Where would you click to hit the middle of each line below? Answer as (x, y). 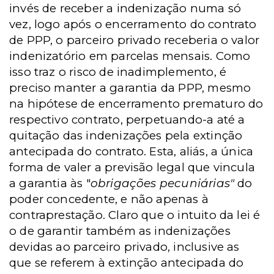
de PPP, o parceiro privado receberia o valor (135, 40)
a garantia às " (50, 183)
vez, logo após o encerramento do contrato (133, 24)
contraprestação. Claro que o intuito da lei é (135, 215)
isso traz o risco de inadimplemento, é (118, 72)
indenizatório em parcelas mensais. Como (130, 56)
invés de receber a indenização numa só (125, 8)
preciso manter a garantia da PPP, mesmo (130, 88)
